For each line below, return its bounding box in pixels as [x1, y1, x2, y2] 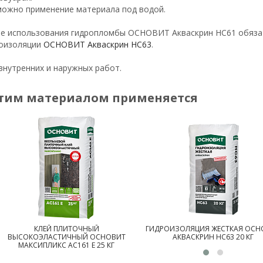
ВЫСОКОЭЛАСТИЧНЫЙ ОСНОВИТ [7, 231, 126, 242]
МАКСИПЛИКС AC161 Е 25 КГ [18, 240, 115, 250]
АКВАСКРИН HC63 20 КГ [172, 231, 254, 242]
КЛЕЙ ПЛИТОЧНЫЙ [33, 223, 99, 234]
